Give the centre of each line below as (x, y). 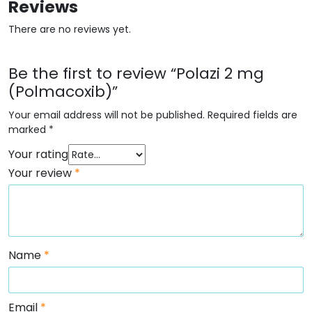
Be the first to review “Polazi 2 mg (136, 74)
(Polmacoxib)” (63, 92)
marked (29, 130)
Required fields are (252, 115)
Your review (41, 173)
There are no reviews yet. (70, 30)
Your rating (38, 154)
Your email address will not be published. (107, 115)
